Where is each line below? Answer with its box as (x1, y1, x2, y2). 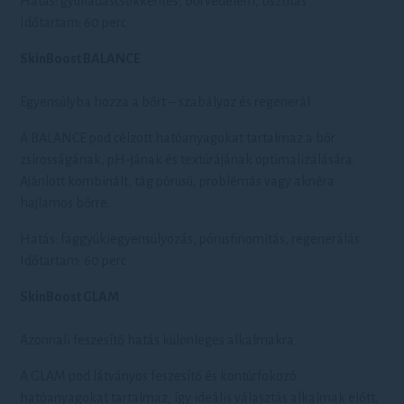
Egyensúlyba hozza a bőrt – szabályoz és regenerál (20, 95, 311, 109)
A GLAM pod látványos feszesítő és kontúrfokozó (20, 369, 298, 383)
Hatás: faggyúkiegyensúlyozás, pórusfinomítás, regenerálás (20, 232, 361, 246)
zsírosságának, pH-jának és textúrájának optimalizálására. (20, 152, 356, 167)
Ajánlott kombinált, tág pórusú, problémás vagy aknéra (20, 174, 335, 188)
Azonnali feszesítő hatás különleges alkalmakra (20, 333, 295, 347)
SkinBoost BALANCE (20, 51, 142, 66)
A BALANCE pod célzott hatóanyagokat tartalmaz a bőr (20, 131, 336, 145)
